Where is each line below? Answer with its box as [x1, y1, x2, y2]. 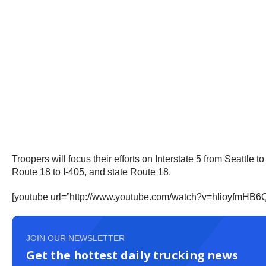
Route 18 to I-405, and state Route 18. [12, 167, 171, 178]
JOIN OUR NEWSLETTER [26, 233, 125, 243]
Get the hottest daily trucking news [26, 247, 238, 264]
